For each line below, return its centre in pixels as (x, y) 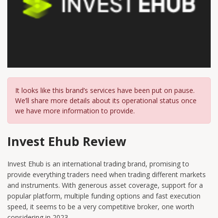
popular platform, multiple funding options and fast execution (104, 196)
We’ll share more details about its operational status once (106, 100)
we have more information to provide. (75, 110)
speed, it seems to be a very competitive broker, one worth (101, 206)
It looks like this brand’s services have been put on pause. (105, 90)
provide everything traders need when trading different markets (107, 174)
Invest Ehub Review (67, 141)
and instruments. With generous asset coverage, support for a (105, 185)
